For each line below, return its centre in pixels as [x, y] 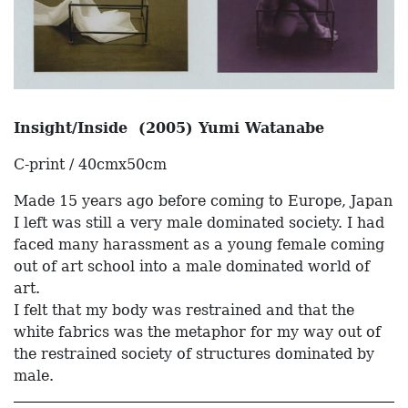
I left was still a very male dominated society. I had [199, 223]
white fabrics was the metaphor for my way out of [197, 332]
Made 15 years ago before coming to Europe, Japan [203, 201]
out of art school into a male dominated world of [192, 267]
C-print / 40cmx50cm [90, 165]
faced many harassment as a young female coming [199, 245]
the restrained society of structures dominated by [194, 354]
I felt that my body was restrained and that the [184, 311]
